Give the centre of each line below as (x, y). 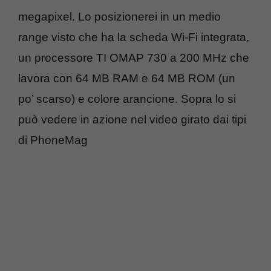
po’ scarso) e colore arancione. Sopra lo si (127, 99)
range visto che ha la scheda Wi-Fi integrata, (134, 37)
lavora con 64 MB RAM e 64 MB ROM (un (127, 78)
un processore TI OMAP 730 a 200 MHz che (134, 57)
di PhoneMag (53, 140)
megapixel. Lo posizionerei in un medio (119, 16)
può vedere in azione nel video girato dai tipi (132, 119)
